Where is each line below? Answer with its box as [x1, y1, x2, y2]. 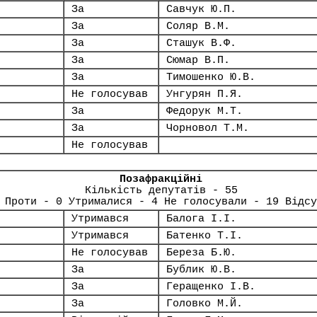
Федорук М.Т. [166, 105, 243, 117]
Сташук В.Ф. [166, 38, 236, 49]
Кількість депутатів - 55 [84, 185, 238, 196]
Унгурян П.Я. [166, 88, 243, 100]
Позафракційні [120, 173, 202, 185]
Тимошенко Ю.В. [166, 71, 255, 83]
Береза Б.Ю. [166, 247, 236, 258]
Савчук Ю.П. [166, 4, 236, 15]
